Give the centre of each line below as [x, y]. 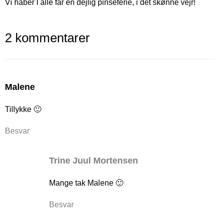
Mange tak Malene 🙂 [86, 183]
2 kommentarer [47, 38]
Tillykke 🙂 [23, 109]
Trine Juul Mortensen [94, 160]
